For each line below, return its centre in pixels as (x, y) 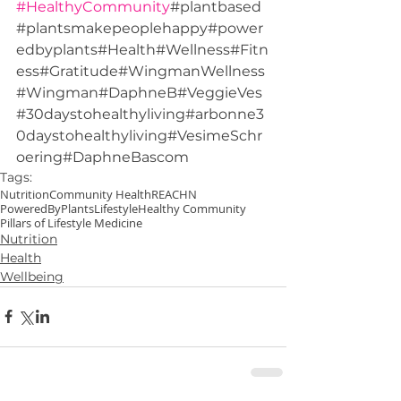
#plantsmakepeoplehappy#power (140, 28)
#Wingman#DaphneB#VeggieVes (139, 92)
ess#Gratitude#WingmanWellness (141, 71)
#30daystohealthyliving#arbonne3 (140, 114)
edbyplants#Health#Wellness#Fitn (142, 49)
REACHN (174, 194)
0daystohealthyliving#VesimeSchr (139, 135)
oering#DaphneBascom (102, 157)
